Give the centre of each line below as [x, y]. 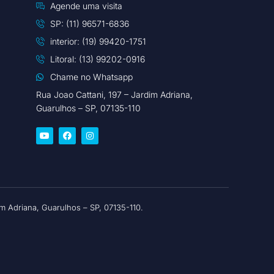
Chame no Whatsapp [91, 77]
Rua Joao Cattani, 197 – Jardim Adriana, [114, 94]
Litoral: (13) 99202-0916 [97, 59]
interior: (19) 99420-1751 [98, 41]
